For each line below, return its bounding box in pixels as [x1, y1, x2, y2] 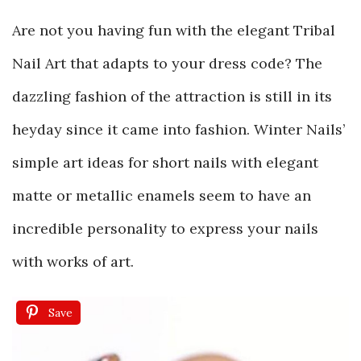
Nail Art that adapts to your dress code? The [12, 54, 322, 73]
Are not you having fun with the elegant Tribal [12, 21, 335, 39]
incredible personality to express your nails [12, 219, 318, 238]
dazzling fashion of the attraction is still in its [12, 87, 332, 106]
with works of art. [12, 252, 134, 271]
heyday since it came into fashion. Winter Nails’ [12, 120, 345, 139]
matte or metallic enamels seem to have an [12, 186, 311, 205]
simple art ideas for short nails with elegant [12, 153, 318, 172]
